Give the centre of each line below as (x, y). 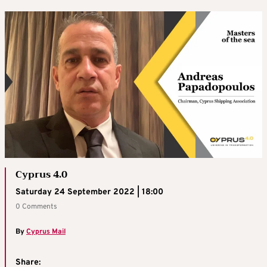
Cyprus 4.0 (41, 174)
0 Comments (36, 207)
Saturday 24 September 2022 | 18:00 (89, 192)
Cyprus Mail (46, 232)
